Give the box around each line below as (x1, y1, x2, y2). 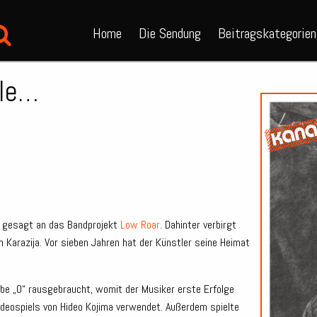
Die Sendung (138, 24, 201, 42)
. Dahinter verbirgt (160, 217, 236, 232)
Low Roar (120, 217, 160, 232)
